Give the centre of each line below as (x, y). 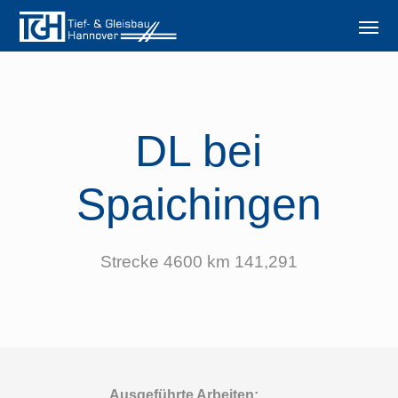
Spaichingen (199, 204)
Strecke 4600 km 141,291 (199, 262)
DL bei (199, 151)
